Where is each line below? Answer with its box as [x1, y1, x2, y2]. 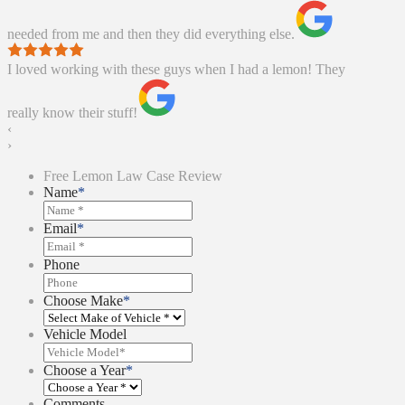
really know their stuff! [7, 105, 137, 121]
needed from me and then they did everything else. [7, 26, 295, 42]
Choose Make [43, 293, 123, 309]
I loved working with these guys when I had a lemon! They [7, 61, 345, 78]
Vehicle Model [43, 326, 127, 343]
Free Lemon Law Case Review [43, 168, 222, 184]
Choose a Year [43, 363, 126, 379]
